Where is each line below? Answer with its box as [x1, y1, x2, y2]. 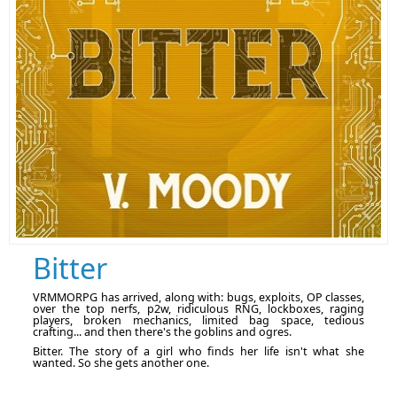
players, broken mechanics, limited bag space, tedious [33, 313, 364, 329]
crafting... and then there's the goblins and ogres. [33, 324, 292, 340]
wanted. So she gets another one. [33, 355, 212, 371]
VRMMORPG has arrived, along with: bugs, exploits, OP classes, [33, 290, 364, 306]
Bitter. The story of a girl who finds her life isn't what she [33, 344, 364, 360]
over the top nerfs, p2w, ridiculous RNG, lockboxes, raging [33, 301, 364, 317]
